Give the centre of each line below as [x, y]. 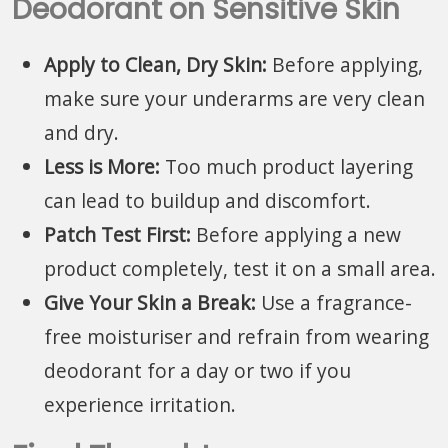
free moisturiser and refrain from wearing [236, 336]
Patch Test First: [117, 234]
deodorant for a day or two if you [197, 370]
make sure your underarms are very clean [234, 98]
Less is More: [102, 166]
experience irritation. [140, 404]
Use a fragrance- [334, 302]
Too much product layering [286, 166]
